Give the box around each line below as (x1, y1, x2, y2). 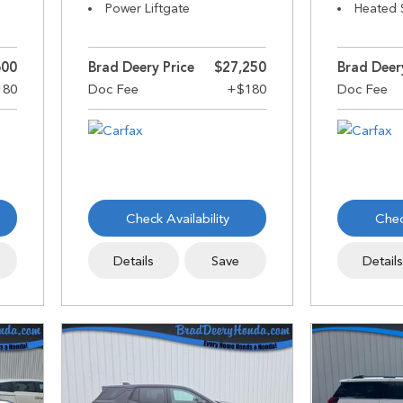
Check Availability (125, 210, 229, 227)
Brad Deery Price (88, 59, 195, 76)
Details (113, 253, 155, 269)
